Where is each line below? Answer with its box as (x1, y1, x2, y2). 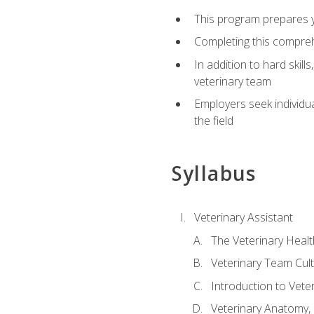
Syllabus (171, 159, 257, 186)
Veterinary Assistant (193, 209, 293, 225)
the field (193, 113, 233, 129)
